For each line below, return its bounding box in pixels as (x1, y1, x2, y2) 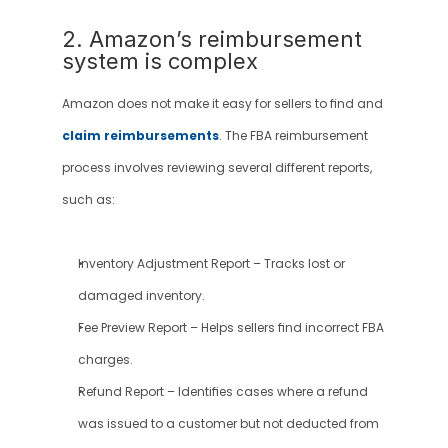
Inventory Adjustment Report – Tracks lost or (77, 256, 345, 272)
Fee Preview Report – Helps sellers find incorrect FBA (77, 320, 384, 336)
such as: (61, 192, 115, 208)
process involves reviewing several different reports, (61, 160, 372, 176)
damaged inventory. (77, 288, 205, 304)
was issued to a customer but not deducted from (77, 416, 379, 432)
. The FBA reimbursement (218, 128, 368, 144)
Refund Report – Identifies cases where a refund (77, 384, 368, 400)
